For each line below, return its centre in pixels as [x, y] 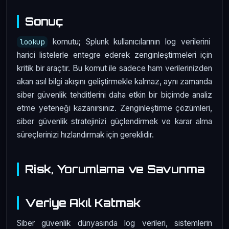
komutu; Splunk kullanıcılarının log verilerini [130, 41]
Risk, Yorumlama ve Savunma [115, 169]
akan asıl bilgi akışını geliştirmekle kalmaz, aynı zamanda [114, 81]
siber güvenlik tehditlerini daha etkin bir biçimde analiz [114, 95]
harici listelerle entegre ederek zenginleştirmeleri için [114, 55]
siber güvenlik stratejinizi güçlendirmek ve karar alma [114, 121]
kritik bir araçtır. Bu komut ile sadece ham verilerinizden [114, 68]
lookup [32, 42]
